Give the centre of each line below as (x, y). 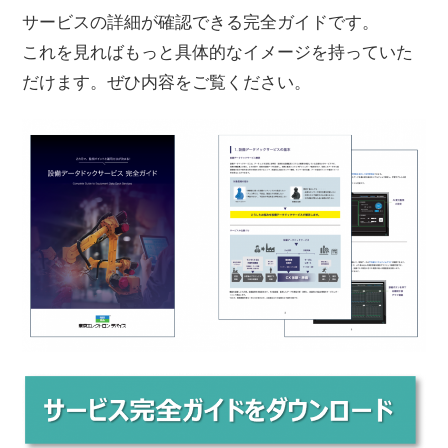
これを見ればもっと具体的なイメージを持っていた (218, 52)
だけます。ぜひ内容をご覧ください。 (167, 82)
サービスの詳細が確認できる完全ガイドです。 (201, 22)
